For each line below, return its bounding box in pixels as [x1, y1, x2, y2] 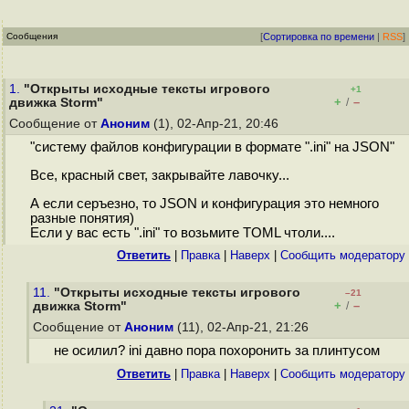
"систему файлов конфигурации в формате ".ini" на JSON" [29, 140, 394, 155]
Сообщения [6, 31, 58, 41]
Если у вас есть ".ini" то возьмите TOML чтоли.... [29, 225, 335, 240]
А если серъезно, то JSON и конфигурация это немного [29, 195, 379, 211]
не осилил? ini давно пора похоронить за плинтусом [53, 343, 380, 359]
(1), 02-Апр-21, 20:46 [150, 117, 282, 131]
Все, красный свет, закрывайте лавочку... [29, 168, 289, 184]
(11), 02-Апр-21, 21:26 [173, 320, 312, 334]
